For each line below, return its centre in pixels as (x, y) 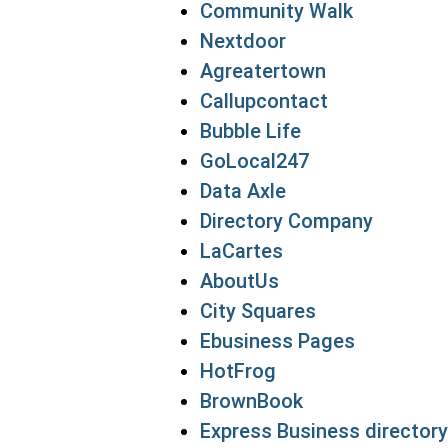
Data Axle (243, 191)
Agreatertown (263, 71)
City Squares (258, 311)
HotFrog (238, 371)
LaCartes (241, 251)
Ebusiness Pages (277, 341)
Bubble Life (250, 131)
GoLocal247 (254, 161)
